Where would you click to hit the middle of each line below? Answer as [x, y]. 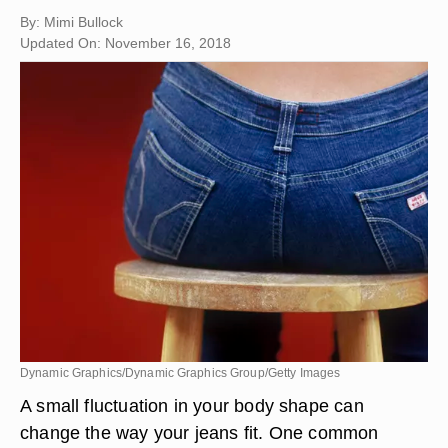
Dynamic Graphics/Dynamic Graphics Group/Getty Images [180, 373]
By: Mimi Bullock [71, 22]
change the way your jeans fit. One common [199, 432]
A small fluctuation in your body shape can [192, 405]
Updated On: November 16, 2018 [125, 43]
